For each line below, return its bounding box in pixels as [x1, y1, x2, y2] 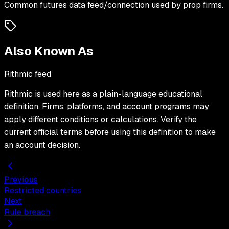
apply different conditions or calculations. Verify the [4, 114, 197, 125]
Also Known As [4, 43, 94, 59]
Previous [4, 174, 37, 186]
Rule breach [4, 207, 50, 218]
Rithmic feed [4, 68, 51, 80]
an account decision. [4, 140, 80, 151]
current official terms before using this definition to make [4, 127, 216, 138]
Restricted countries [4, 185, 81, 196]
